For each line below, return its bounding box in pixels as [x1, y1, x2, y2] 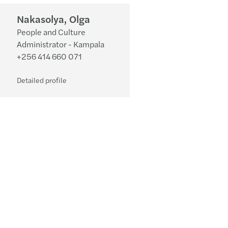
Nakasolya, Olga [17, 11, 91, 26]
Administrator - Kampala [17, 38, 105, 50]
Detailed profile [17, 75, 67, 85]
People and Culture [17, 26, 86, 38]
